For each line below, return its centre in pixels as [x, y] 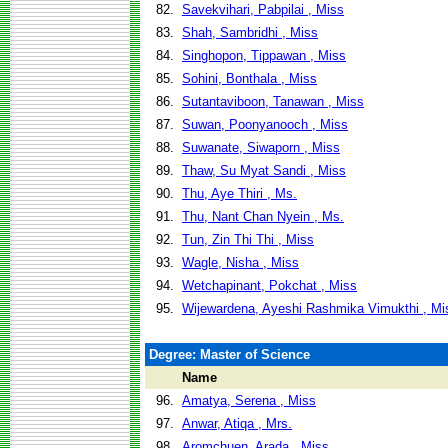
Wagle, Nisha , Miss [240, 262]
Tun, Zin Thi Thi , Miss [248, 239]
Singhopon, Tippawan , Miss [264, 55]
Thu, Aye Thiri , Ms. [239, 193]
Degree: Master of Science [229, 354]
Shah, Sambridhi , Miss [250, 32]
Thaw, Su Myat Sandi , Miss [264, 170]
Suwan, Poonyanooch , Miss [265, 124]
